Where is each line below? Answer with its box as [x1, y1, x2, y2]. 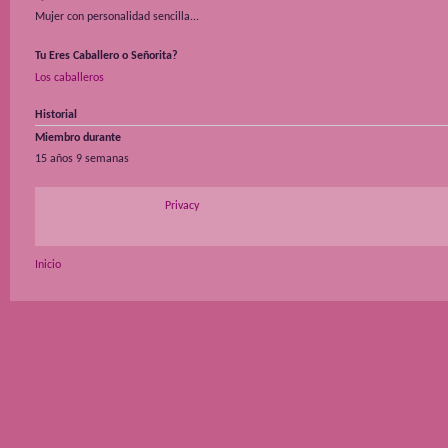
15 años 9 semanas [35, 152, 129, 165]
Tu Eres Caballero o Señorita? [35, 50, 178, 63]
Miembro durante [35, 131, 121, 144]
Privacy [165, 199, 199, 212]
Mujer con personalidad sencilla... [35, 11, 199, 24]
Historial [35, 108, 77, 121]
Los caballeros [35, 71, 104, 84]
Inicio [35, 258, 61, 271]
